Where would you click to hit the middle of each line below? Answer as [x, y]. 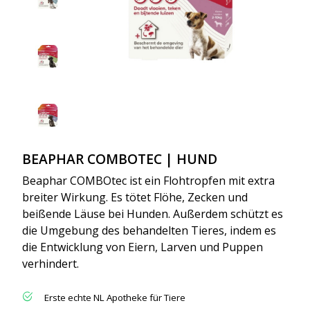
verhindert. [51, 263]
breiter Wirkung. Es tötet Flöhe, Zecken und [135, 197]
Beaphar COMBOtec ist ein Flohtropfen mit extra [148, 180]
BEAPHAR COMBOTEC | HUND [120, 158]
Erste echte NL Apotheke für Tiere [115, 297]
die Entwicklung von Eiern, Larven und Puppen [143, 247]
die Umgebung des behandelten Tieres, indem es [149, 230]
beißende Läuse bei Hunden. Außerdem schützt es [153, 213]
